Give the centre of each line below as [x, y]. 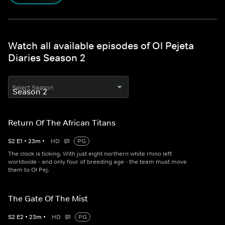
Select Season [33, 88]
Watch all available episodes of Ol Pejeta [101, 46]
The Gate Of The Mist [48, 199]
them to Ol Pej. [29, 170]
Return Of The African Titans [62, 123]
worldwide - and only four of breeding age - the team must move [97, 162]
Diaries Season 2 [47, 58]
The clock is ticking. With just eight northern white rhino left [90, 154]
